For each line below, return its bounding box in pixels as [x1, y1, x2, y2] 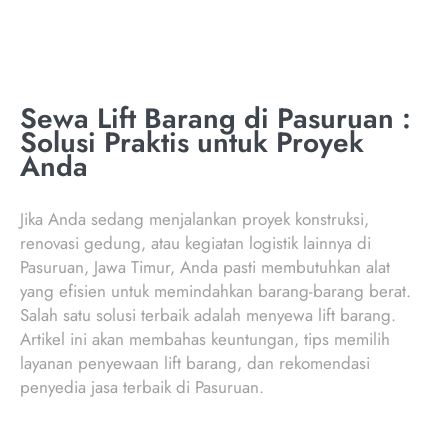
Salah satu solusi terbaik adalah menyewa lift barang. [20, 303, 396, 328]
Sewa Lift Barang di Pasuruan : [20, 98, 411, 140]
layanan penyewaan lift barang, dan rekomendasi [20, 351, 370, 376]
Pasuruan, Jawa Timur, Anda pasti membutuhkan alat [20, 255, 390, 280]
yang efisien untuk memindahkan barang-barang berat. [20, 279, 411, 304]
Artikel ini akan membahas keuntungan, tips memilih [20, 327, 390, 352]
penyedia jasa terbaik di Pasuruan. [20, 375, 264, 400]
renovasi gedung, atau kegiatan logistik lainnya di [20, 231, 371, 256]
